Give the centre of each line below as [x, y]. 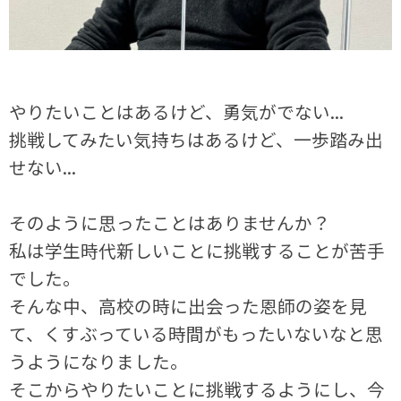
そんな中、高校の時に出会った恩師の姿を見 [188, 306]
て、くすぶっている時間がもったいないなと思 [196, 334]
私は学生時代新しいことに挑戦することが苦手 [197, 251]
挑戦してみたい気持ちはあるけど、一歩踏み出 [196, 140]
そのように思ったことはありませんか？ [170, 223]
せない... [43, 167]
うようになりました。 [99, 362]
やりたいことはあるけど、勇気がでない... [177, 112]
